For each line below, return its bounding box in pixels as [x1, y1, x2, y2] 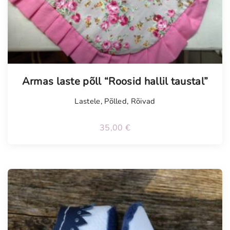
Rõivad [130, 96, 156, 107]
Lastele [74, 96, 101, 107]
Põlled [104, 96, 127, 107]
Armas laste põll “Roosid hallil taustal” [22, 74, 208, 89]
